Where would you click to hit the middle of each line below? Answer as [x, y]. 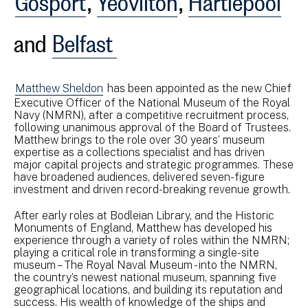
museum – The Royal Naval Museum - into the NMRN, [145, 265]
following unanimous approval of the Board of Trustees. [152, 128]
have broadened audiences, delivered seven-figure [139, 177]
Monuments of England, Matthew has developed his [143, 228]
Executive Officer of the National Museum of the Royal [152, 103]
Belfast [85, 39]
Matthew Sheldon [59, 88]
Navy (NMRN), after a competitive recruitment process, [151, 115]
